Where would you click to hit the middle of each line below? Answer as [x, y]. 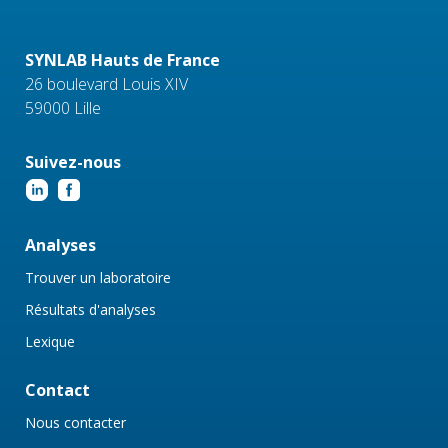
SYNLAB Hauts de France [122, 60]
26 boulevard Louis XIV [106, 84]
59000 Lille [63, 108]
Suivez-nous [73, 162]
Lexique [50, 342]
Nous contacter [75, 423]
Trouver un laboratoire [98, 278]
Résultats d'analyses [90, 310]
